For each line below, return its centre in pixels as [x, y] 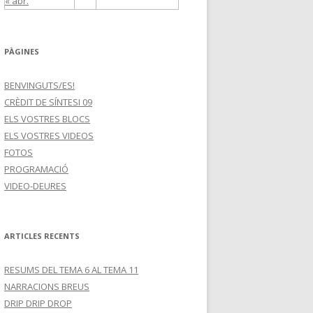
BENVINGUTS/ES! [39, 85]
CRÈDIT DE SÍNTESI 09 [48, 102]
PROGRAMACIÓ [36, 169]
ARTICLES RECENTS [42, 236]
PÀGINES [22, 51]
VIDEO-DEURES [35, 186]
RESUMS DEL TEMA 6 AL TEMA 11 [71, 270]
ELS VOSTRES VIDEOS [49, 136]
